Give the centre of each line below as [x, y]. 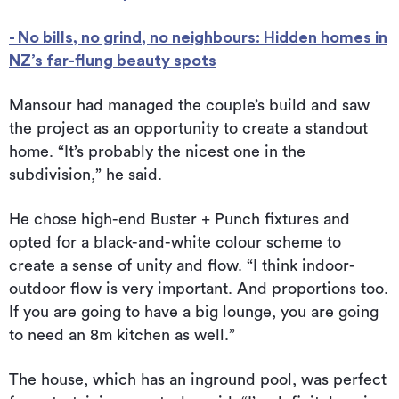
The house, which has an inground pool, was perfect [198, 380]
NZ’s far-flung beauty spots [113, 61]
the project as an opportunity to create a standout [188, 129]
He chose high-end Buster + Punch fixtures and [179, 220]
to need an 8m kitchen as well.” [122, 335]
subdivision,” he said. [85, 175]
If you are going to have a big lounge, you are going [194, 312]
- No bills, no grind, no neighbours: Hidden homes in [198, 38]
